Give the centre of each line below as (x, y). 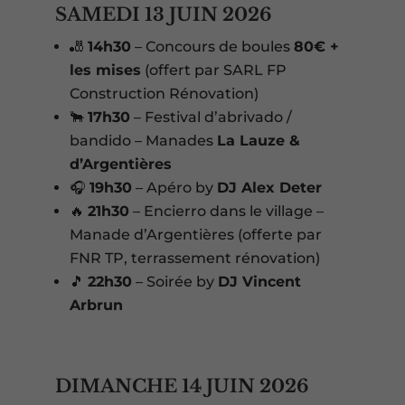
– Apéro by (174, 188)
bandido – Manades (143, 141)
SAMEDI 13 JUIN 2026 (163, 14)
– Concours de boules (212, 47)
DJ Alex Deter (269, 188)
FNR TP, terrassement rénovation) (194, 258)
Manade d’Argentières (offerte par (195, 235)
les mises (105, 70)
